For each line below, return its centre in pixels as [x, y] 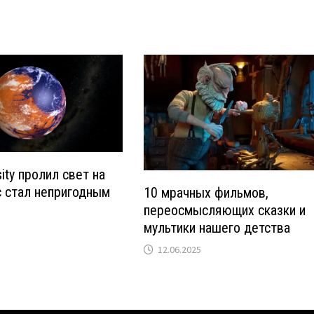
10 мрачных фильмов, [206, 193]
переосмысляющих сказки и [225, 211]
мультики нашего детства [217, 228]
